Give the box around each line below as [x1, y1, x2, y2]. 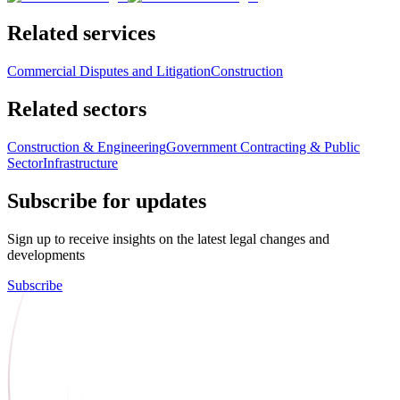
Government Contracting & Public [166, 139, 360, 155]
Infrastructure [43, 155, 118, 171]
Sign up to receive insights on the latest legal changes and [7, 230, 329, 246]
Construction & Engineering [7, 139, 166, 155]
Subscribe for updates [7, 189, 206, 213]
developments [7, 246, 85, 262]
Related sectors [7, 97, 146, 121]
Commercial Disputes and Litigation [7, 63, 211, 79]
